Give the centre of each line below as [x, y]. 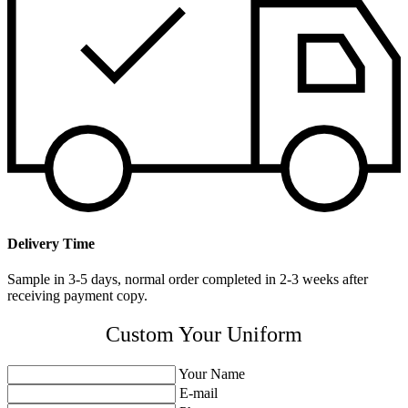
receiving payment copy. [77, 295]
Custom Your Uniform [204, 334]
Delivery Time [51, 243]
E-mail [199, 393]
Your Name [212, 373]
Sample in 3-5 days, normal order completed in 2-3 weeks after [188, 279]
